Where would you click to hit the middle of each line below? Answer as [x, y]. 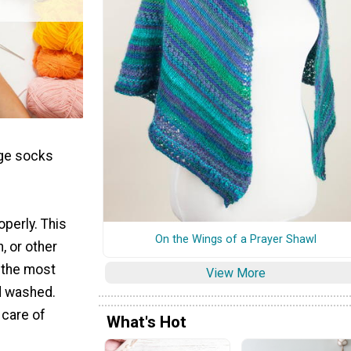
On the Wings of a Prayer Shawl [236, 239]
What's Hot [147, 322]
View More [236, 273]
